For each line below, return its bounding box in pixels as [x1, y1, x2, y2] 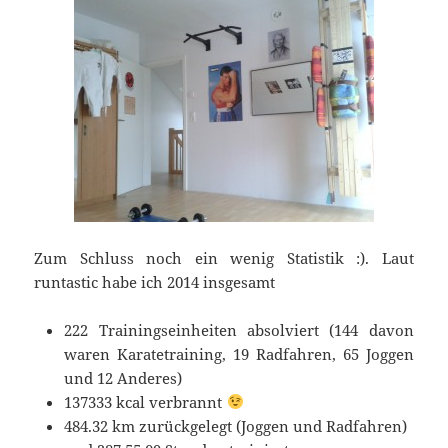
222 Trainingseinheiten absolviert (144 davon [64, 319, 414, 340]
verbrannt [145, 391, 227, 412]
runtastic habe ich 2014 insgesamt [34, 271, 276, 292]
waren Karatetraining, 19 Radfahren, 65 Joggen [64, 343, 414, 364]
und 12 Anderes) [64, 367, 183, 388]
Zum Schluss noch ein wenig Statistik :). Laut [34, 247, 414, 268]
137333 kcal [64, 391, 146, 412]
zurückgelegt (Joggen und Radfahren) [135, 415, 408, 436]
